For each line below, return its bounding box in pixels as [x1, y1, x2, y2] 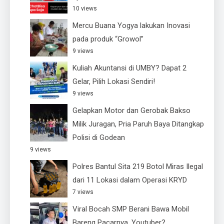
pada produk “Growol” [72, 34, 143, 44]
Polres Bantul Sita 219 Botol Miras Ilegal [72, 162, 203, 171]
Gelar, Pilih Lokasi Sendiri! [72, 77, 155, 86]
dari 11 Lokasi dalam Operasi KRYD [72, 175, 187, 185]
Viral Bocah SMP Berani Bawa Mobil [72, 204, 189, 214]
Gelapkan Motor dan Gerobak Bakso [72, 106, 190, 115]
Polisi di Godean [72, 133, 125, 142]
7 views [72, 188, 93, 196]
